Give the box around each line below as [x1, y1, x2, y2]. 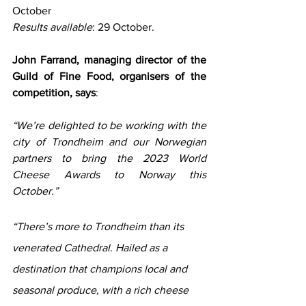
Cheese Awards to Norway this [12, 169, 206, 181]
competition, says [12, 87, 96, 99]
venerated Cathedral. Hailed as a [12, 242, 170, 254]
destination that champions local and [12, 263, 190, 275]
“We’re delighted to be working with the [12, 120, 206, 132]
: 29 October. [92, 21, 154, 33]
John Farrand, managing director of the [12, 54, 206, 66]
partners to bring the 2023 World [12, 152, 206, 165]
